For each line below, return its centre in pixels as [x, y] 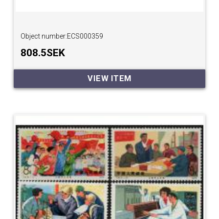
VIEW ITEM [109, 78]
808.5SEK [43, 53]
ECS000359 [85, 36]
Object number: [44, 36]
